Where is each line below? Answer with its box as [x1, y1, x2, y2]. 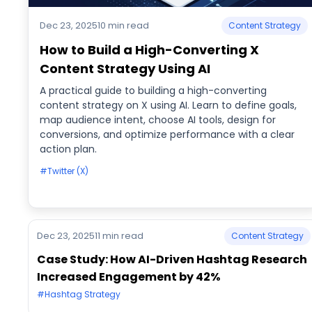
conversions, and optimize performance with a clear [40, 127, 295, 141]
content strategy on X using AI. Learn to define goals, [40, 98, 297, 112]
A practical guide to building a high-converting [40, 84, 267, 97]
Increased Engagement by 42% [37, 269, 220, 285]
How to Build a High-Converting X [40, 41, 259, 58]
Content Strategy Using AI [40, 60, 210, 77]
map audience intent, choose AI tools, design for [40, 113, 276, 127]
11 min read [95, 229, 143, 242]
